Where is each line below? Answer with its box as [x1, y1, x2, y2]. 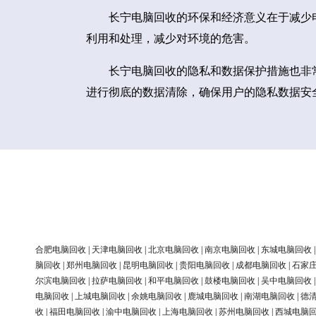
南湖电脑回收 [244, 291, 295, 302]
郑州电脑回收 [66, 260, 117, 271]
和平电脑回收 [148, 276, 199, 286]
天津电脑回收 [92, 245, 142, 255]
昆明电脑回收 [123, 260, 174, 271]
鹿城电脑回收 [188, 291, 238, 302]
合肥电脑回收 [35, 245, 86, 255]
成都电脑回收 [236, 260, 286, 271]
